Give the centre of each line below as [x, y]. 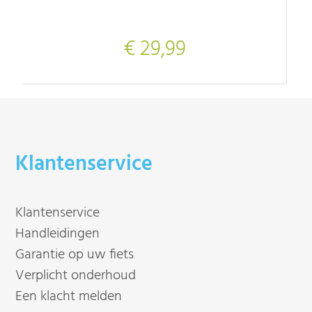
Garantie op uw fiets [75, 255]
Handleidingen [58, 234]
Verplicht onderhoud [76, 275]
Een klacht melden [69, 296]
